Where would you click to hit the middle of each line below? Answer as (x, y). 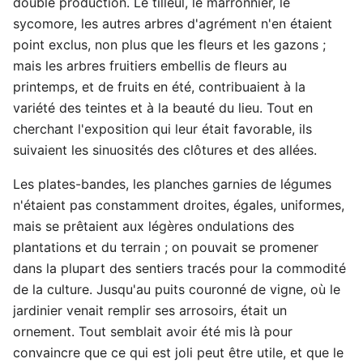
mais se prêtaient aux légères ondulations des (154, 226)
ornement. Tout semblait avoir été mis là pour (153, 331)
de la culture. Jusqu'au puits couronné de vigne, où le (177, 289)
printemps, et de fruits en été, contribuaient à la (159, 86)
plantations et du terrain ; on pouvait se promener (166, 247)
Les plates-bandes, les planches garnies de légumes (172, 184)
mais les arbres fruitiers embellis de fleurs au (150, 65)
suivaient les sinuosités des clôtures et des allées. (165, 149)
